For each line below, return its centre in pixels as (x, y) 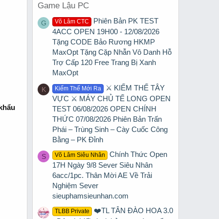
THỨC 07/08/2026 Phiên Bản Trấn (107, 119)
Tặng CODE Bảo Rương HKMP (104, 42)
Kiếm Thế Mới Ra (78, 88)
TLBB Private (72, 211)
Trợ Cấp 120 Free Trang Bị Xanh (104, 63)
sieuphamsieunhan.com (90, 196)
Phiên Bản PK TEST (126, 21)
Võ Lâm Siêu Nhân (80, 155)
